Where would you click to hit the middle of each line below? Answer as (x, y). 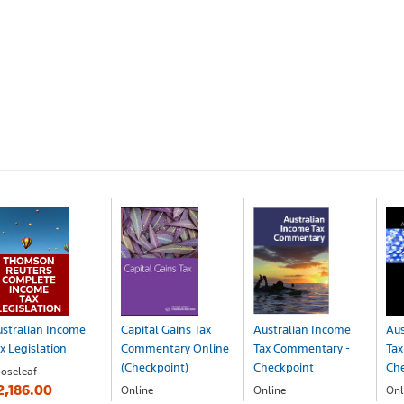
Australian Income (302, 329)
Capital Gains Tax (166, 329)
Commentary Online (175, 348)
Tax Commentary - (302, 348)
